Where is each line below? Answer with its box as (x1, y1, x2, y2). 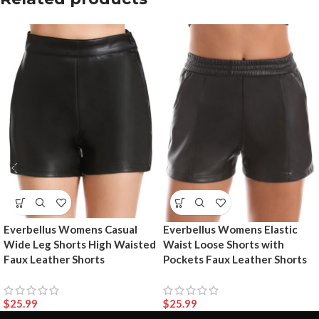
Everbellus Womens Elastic (163, 223, 298, 236)
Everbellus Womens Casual (4, 223, 137, 236)
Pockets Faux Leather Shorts (163, 253, 307, 266)
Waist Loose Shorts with (163, 238, 284, 251)
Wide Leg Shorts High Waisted (4, 238, 156, 251)
